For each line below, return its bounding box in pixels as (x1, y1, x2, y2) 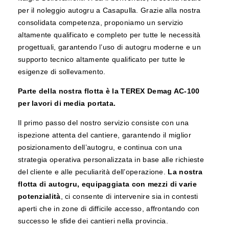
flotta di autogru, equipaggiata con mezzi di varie (17, 180, 197, 189)
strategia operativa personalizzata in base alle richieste (17, 155, 204, 164)
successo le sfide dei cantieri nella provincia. (17, 217, 169, 225)
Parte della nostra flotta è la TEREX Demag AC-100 (17, 87, 200, 96)
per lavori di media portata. (17, 99, 116, 108)
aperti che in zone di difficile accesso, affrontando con (17, 204, 200, 213)
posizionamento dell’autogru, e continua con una (17, 143, 182, 152)
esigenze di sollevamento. (17, 67, 106, 76)
